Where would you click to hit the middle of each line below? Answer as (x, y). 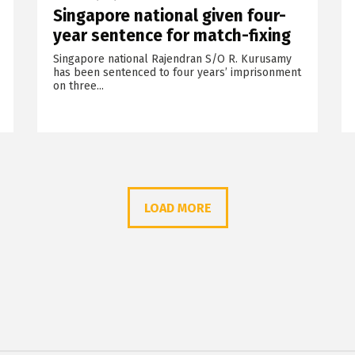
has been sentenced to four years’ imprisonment (177, 72)
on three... (78, 86)
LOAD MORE (177, 208)
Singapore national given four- (169, 15)
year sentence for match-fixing (172, 35)
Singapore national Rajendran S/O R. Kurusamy (172, 59)
